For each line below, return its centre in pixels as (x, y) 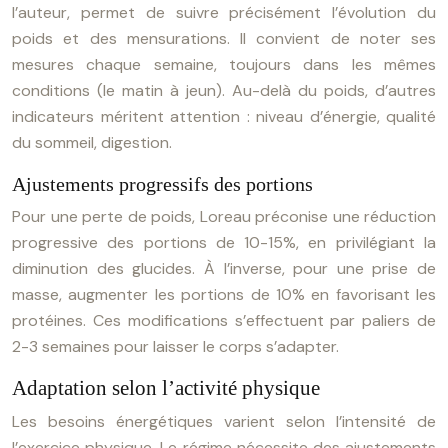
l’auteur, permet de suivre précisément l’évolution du (224, 12)
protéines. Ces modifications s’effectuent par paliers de (224, 320)
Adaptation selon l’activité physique (166, 388)
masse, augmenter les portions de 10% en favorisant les (224, 294)
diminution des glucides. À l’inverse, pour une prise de (224, 268)
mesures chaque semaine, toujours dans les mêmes (224, 64)
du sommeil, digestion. (92, 142)
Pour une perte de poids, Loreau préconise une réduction (224, 216)
